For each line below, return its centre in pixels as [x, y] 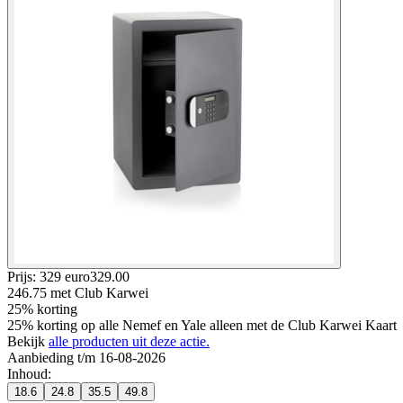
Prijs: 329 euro [49, 276]
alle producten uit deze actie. [129, 341]
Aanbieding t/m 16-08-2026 [86, 357]
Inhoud [27, 373]
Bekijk [28, 341]
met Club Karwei [99, 292]
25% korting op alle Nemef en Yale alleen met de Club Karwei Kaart [202, 325]
